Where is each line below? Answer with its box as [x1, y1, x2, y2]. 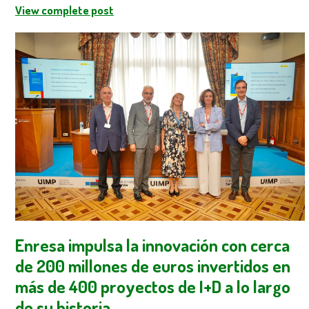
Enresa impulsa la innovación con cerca [15, 234, 290, 257]
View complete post [15, 3, 114, 18]
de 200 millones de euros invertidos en [15, 255, 290, 277]
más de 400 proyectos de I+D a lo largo [15, 275, 290, 298]
